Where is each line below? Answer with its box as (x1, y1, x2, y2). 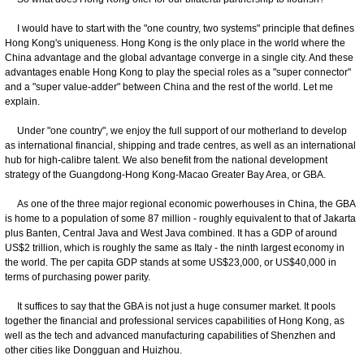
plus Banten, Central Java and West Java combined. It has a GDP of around (5, 227, 337, 239)
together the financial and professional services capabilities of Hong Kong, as (5, 314, 344, 327)
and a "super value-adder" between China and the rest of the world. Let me (5, 80, 333, 93)
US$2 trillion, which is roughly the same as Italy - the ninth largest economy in (5, 241, 344, 253)
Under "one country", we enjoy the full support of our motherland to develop (5, 124, 347, 136)
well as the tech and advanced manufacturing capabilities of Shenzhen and (5, 329, 336, 341)
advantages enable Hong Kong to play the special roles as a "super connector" (5, 66, 351, 78)
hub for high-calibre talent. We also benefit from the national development (5, 154, 327, 166)
